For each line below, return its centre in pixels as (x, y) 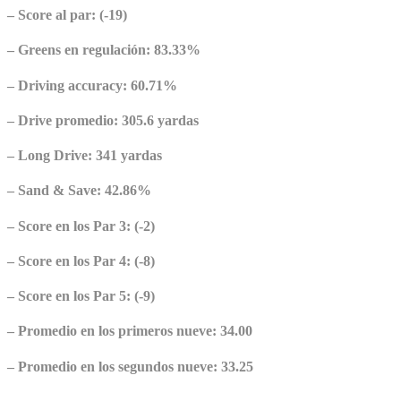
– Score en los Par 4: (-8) (81, 260)
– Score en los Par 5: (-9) (81, 296)
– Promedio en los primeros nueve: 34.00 (130, 331)
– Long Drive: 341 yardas (85, 156)
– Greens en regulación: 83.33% (104, 50)
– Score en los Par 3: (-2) (81, 226)
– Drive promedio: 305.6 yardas (103, 120)
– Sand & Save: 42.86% (79, 191)
